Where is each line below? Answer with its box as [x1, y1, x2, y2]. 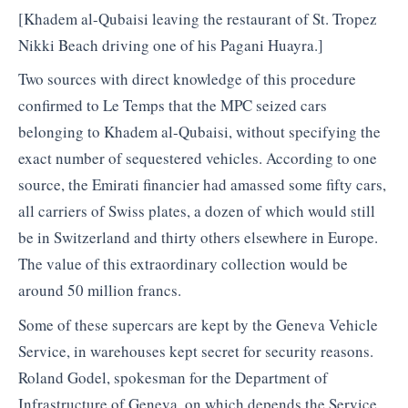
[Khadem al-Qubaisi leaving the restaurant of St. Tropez [18, 7, 377, 29]
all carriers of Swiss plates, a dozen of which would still [18, 200, 375, 222]
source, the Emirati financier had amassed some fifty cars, [18, 174, 386, 196]
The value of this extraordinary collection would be [18, 253, 348, 275]
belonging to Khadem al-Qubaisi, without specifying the [18, 121, 381, 143]
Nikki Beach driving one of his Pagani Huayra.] [18, 34, 323, 56]
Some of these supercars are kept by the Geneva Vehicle [18, 313, 378, 335]
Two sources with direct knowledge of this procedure [18, 68, 356, 90]
